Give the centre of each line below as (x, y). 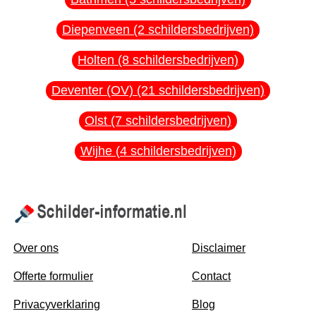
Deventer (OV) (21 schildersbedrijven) (158, 90)
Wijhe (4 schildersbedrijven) (158, 151)
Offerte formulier (53, 276)
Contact (211, 276)
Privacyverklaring (57, 305)
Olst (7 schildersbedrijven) (158, 120)
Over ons (36, 248)
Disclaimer (219, 248)
